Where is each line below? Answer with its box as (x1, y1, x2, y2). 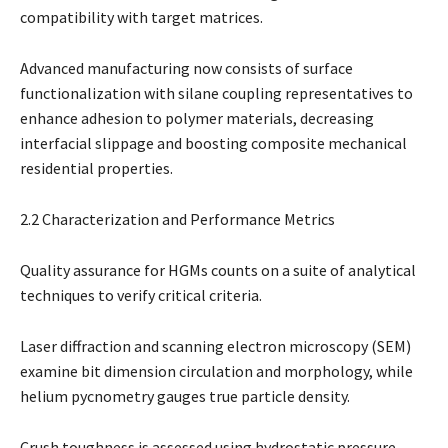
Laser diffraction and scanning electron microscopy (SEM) (20, 335, 411, 356)
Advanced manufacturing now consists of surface (20, 57, 353, 78)
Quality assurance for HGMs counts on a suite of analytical (20, 259, 416, 280)
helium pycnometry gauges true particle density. (20, 385, 350, 406)
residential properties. (20, 157, 173, 178)
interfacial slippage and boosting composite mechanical (20, 132, 407, 153)
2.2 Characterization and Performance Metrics (20, 208, 335, 229)
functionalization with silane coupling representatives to (20, 82, 413, 103)
